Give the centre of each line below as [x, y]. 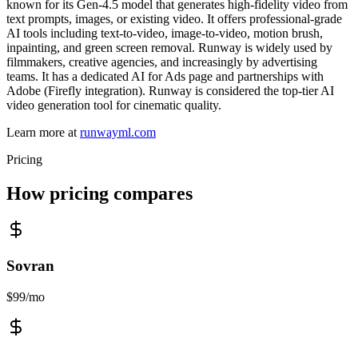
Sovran [30, 266]
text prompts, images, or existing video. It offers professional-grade [174, 18]
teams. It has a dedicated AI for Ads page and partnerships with [165, 76]
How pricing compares [99, 193]
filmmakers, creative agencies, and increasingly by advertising [162, 62]
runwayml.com [118, 132]
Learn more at [42, 132]
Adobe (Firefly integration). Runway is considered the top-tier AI [170, 90]
